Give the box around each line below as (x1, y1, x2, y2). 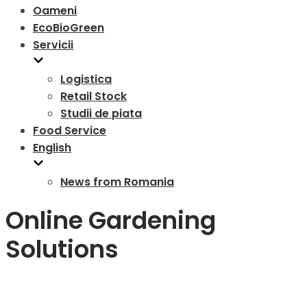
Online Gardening (5, 204, 216, 238)
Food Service (33, 123, 106, 138)
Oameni (33, 3, 77, 19)
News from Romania (60, 174, 174, 190)
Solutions (5, 232, 119, 267)
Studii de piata (60, 106, 142, 121)
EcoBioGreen (33, 20, 104, 36)
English (33, 140, 71, 156)
